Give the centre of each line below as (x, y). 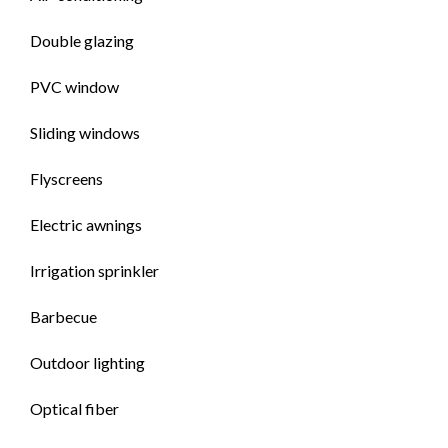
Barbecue (63, 316)
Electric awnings (86, 224)
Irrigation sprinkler (94, 270)
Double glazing (82, 40)
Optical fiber (74, 408)
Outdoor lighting (87, 362)
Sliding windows (85, 132)
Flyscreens (66, 178)
